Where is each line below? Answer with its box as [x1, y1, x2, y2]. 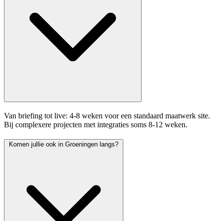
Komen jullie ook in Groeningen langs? [65, 141, 118, 148]
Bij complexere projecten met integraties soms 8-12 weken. [4, 120, 187, 129]
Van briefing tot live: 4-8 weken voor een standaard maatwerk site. [4, 111, 210, 120]
